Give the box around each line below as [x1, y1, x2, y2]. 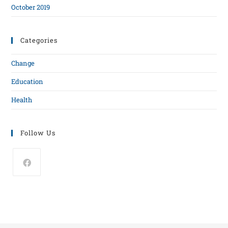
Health [11, 95, 33, 105]
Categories [20, 36, 58, 45]
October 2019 [11, 3, 50, 12]
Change [11, 59, 35, 68]
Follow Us [20, 128, 56, 138]
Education [11, 77, 44, 87]
